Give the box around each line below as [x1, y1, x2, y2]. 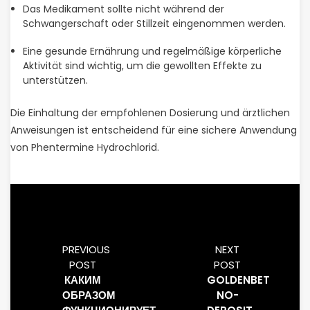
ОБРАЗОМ [62, 288, 116, 303]
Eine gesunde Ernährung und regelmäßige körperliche [22, 44, 282, 58]
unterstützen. [22, 73, 88, 87]
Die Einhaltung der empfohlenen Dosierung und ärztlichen [10, 106, 290, 120]
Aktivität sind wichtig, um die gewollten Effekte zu [22, 59, 262, 73]
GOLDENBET [207, 273, 270, 288]
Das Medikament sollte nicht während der [22, 2, 224, 16]
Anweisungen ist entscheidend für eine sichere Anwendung [10, 123, 297, 137]
